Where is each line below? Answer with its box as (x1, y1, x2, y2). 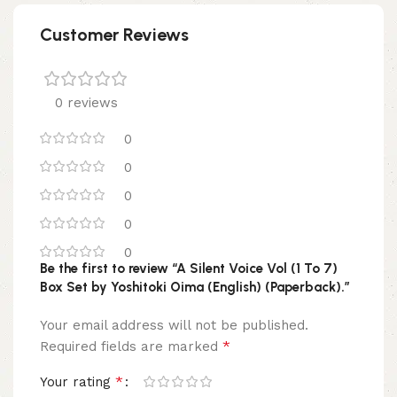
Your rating (40, 373, 115, 390)
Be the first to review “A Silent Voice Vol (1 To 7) (40, 260, 338, 276)
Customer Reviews (40, 23, 189, 45)
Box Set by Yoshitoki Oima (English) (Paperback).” (40, 278, 350, 295)
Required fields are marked (40, 338, 222, 354)
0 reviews (54, 94, 118, 111)
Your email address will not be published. (40, 316, 308, 333)
